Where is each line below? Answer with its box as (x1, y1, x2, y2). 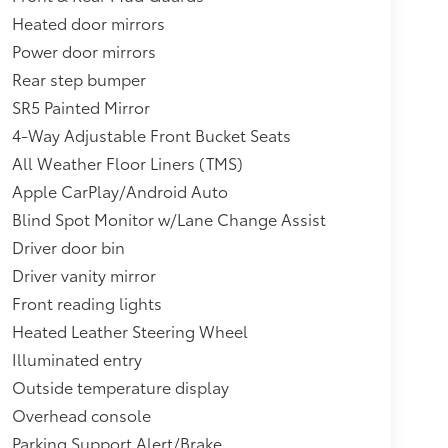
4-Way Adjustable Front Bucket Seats (11, 122, 291, 146)
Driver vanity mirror (11, 262, 156, 286)
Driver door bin (11, 234, 125, 258)
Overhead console (11, 402, 151, 426)
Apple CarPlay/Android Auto (11, 178, 228, 202)
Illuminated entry (11, 346, 142, 370)
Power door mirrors (11, 38, 156, 62)
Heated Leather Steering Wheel (11, 318, 248, 342)
